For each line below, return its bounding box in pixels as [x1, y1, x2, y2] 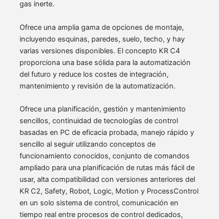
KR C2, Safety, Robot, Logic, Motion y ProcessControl [20, 187, 198, 196]
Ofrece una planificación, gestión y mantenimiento [20, 105, 186, 114]
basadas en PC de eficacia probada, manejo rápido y [20, 128, 194, 137]
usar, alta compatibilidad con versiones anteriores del [20, 175, 195, 184]
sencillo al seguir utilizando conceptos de [20, 140, 155, 149]
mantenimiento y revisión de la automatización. [20, 81, 175, 90]
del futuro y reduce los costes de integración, [20, 69, 169, 79]
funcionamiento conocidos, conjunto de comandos [20, 152, 190, 161]
